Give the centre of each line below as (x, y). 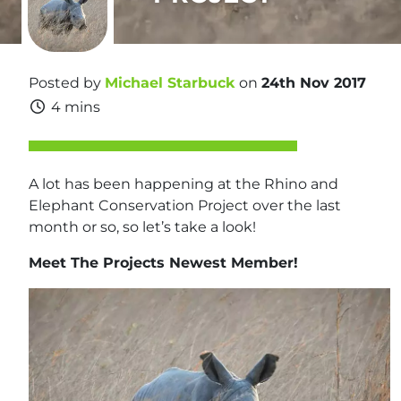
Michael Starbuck (170, 83)
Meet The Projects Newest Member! (163, 263)
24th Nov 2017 (314, 83)
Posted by (67, 83)
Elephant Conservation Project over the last (185, 205)
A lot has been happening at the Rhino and (183, 184)
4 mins (76, 107)
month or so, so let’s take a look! (142, 227)
